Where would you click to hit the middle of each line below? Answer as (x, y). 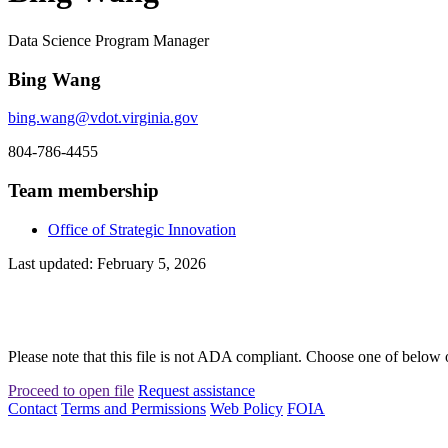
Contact (32, 408)
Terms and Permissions (133, 408)
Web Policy (246, 408)
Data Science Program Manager (108, 40)
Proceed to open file (71, 390)
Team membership (83, 191)
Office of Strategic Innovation (142, 229)
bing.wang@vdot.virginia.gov (103, 118)
